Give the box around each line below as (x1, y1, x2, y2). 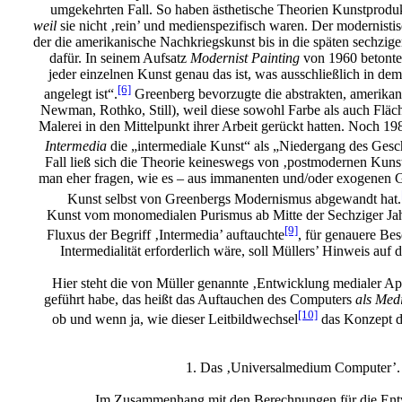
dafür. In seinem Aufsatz (49, 49, 190, 66)
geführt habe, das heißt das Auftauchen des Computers (44, 292, 355, 308)
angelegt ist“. (44, 86, 118, 102)
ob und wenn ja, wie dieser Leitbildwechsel (52, 311, 298, 328)
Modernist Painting (190, 49, 303, 66)
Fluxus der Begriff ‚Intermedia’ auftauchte (47, 227, 284, 243)
